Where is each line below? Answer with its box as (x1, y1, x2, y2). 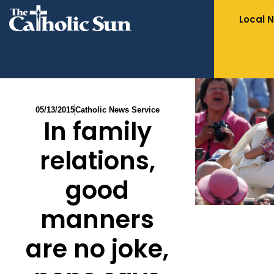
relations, (39, 144, 155, 178)
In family (43, 114, 152, 149)
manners (40, 202, 155, 237)
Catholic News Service (75, 105, 160, 114)
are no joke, (26, 232, 169, 266)
